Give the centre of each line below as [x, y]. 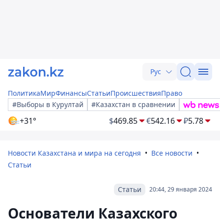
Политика [24, 93]
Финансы [71, 93]
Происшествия [136, 93]
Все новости [172, 153]
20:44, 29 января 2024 [181, 189]
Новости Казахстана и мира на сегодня [74, 153]
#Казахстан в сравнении [133, 104]
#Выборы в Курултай [48, 104]
